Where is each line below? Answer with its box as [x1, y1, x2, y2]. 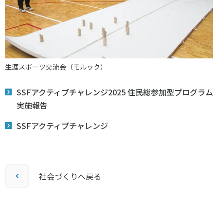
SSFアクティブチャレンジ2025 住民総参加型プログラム [17, 86, 213, 98]
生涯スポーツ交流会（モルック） [5, 61, 107, 72]
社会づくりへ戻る [39, 170, 101, 182]
